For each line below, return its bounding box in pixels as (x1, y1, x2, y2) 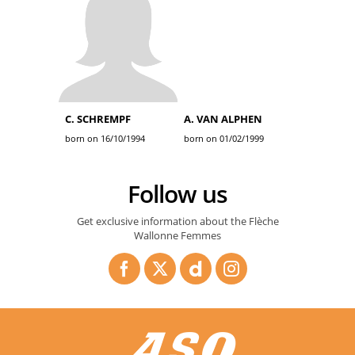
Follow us (139, 177, 227, 210)
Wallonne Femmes (134, 228, 221, 242)
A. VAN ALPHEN (184, 112, 262, 126)
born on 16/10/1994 (65, 132, 145, 144)
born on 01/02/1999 (184, 132, 264, 144)
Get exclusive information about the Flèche (76, 214, 279, 228)
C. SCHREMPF (65, 112, 131, 126)
